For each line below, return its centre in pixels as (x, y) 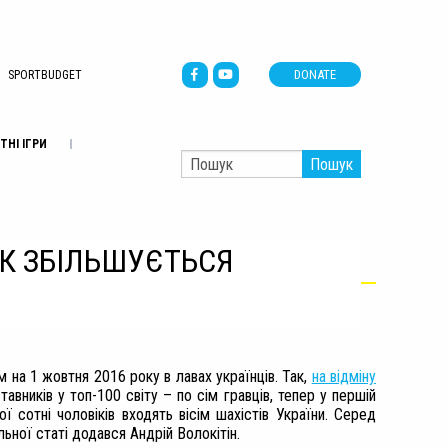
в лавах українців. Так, (238, 376)
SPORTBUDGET (44, 74)
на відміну (344, 376)
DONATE (314, 74)
